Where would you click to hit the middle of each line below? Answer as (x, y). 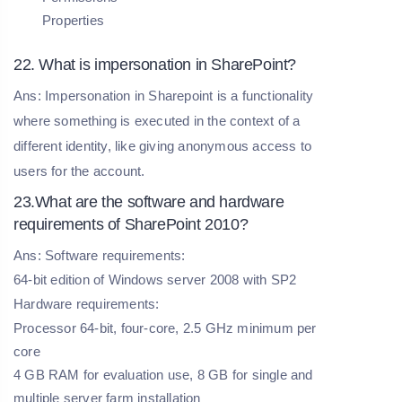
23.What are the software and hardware (149, 201)
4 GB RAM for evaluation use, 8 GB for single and (163, 374)
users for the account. (79, 170)
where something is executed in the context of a (157, 120)
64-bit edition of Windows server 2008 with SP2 (155, 279)
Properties (73, 20)
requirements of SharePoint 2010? (131, 224)
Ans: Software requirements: (100, 255)
